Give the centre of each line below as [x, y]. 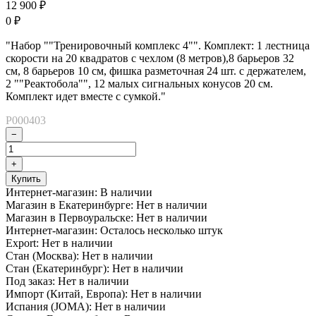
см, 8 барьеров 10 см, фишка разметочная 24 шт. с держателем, [156, 71]
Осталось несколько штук [162, 230]
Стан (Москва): [42, 255]
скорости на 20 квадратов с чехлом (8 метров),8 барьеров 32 [150, 58]
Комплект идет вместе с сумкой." [86, 96]
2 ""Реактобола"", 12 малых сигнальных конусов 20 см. [139, 83]
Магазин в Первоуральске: [69, 217]
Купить [26, 178]
